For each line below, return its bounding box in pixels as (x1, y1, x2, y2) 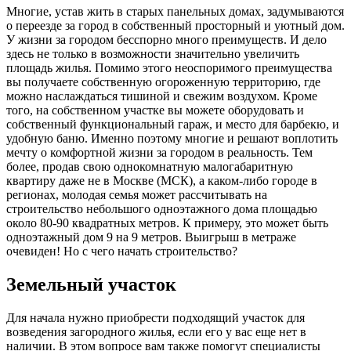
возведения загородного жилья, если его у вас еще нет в (6, 324, 306, 338)
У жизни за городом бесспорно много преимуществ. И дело (6, 33, 327, 46)
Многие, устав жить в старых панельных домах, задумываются (6, 5, 344, 18)
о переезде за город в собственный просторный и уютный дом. (6, 19, 345, 32)
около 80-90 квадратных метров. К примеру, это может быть (6, 216, 328, 230)
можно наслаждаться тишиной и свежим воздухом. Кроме (6, 89, 317, 103)
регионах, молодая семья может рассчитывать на (6, 188, 267, 201)
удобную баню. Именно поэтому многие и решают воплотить (6, 132, 338, 145)
